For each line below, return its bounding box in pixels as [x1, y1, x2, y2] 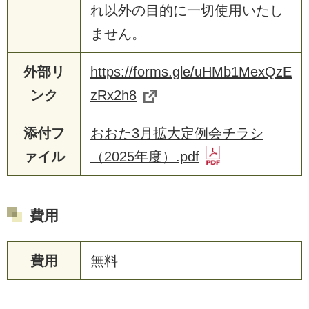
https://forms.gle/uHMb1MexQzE [90, 63, 292, 79]
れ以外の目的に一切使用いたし [90, 2, 283, 18]
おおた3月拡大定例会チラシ [90, 125, 263, 141]
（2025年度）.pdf [90, 148, 199, 164]
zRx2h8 [90, 87, 137, 103]
